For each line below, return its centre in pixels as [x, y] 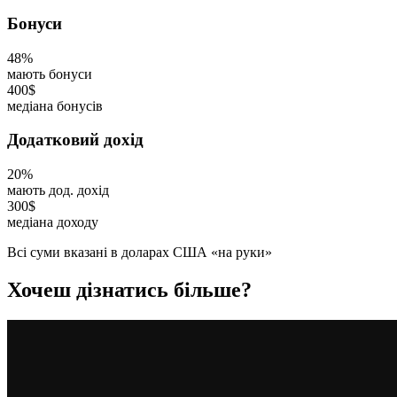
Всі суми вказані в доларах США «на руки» [140, 253]
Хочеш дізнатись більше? [129, 289]
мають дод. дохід [58, 191]
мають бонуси [50, 74]
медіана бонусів [55, 105]
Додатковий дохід [75, 140]
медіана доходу [53, 222]
